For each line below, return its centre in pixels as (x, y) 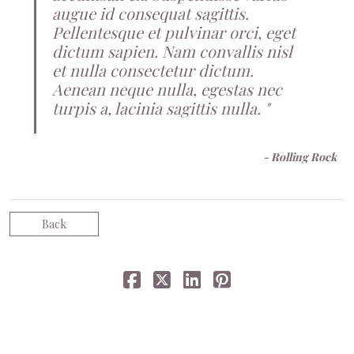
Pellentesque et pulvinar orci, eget (174, 32)
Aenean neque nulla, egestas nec (167, 89)
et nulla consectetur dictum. (153, 70)
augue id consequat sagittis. (151, 13)
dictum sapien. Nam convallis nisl (172, 51)
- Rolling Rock (300, 157)
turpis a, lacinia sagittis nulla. (156, 108)
